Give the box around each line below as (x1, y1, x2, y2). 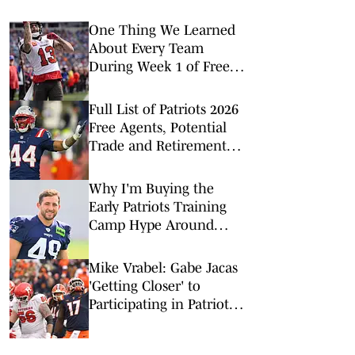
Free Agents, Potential (89, 120, 227, 136)
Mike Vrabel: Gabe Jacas (89, 260, 238, 276)
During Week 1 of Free (89, 59, 230, 74)
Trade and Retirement (89, 138, 227, 154)
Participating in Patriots (89, 296, 235, 312)
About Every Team (89, 40, 204, 56)
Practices (89, 315, 143, 330)
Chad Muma (89, 235, 166, 251)
